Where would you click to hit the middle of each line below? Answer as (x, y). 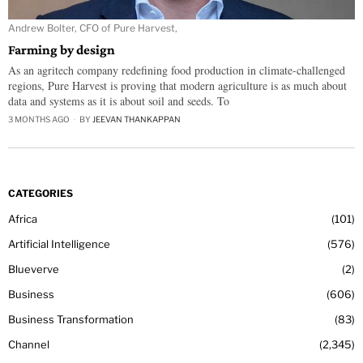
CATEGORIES (41, 193)
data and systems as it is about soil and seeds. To (119, 100)
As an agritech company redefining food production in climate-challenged (177, 70)
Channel (29, 344)
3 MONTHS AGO (39, 119)
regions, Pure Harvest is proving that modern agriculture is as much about (177, 85)
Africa (23, 218)
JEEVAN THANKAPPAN (137, 119)
